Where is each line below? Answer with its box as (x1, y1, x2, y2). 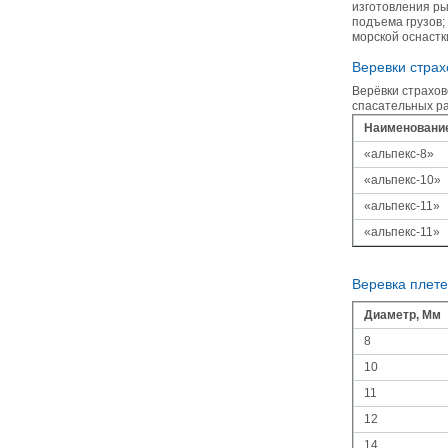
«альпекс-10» (364, 173, 441, 187)
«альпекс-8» (364, 147, 434, 161)
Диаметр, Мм (364, 308, 441, 322)
